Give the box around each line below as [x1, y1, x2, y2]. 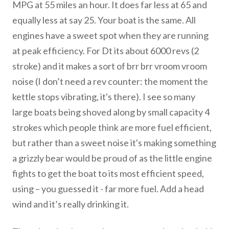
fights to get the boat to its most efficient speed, [12, 168, 204, 179]
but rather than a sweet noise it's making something [12, 137, 216, 148]
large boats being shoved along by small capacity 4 [12, 106, 210, 118]
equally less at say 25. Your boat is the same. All [12, 14, 196, 26]
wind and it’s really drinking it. [12, 198, 129, 210]
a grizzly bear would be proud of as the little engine [12, 152, 212, 164]
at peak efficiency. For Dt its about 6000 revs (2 [12, 45, 199, 56]
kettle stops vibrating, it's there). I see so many [12, 91, 195, 102]
